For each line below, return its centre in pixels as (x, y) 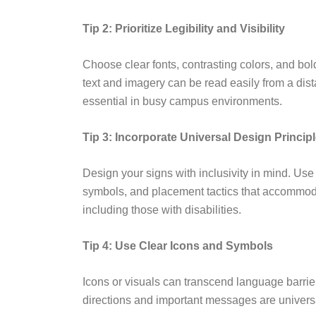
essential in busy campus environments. (182, 102)
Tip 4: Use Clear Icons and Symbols (178, 246)
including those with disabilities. (162, 210)
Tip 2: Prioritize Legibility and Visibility (184, 29)
